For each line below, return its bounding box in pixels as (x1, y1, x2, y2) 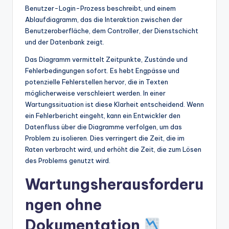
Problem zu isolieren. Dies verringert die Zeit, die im (25, 133, 185, 142)
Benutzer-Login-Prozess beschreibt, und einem (25, 4, 176, 12)
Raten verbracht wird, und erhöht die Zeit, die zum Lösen (25, 145, 201, 153)
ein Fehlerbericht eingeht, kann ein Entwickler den (25, 111, 180, 120)
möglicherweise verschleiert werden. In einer (25, 88, 166, 97)
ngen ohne (25, 195, 102, 214)
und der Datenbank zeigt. (25, 37, 104, 46)
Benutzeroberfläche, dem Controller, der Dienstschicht (25, 26, 198, 35)
